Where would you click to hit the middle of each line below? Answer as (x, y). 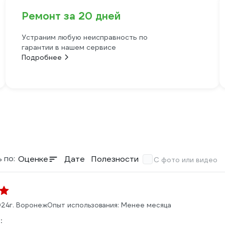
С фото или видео (186, 160)
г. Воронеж (28, 205)
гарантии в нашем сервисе (69, 47)
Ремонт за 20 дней (71, 16)
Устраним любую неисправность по (84, 37)
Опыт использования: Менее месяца (109, 205)
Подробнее (41, 57)
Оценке (33, 159)
